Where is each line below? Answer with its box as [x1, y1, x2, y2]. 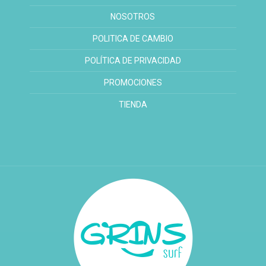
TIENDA [118, 99, 147, 109]
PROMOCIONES [103, 77, 162, 87]
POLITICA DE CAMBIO [92, 33, 173, 43]
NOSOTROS [110, 11, 156, 21]
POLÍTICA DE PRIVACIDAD [84, 55, 181, 65]
